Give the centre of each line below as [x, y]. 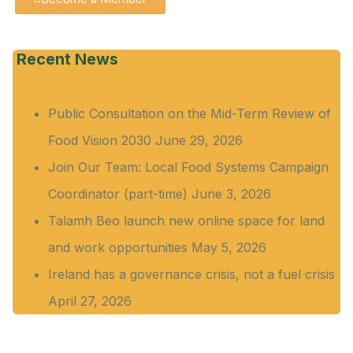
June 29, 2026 [199, 140]
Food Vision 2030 [100, 140]
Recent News [67, 59]
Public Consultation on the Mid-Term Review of [190, 113]
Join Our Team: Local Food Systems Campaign [188, 167]
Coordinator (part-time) [118, 193]
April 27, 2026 [90, 301]
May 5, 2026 [229, 247]
